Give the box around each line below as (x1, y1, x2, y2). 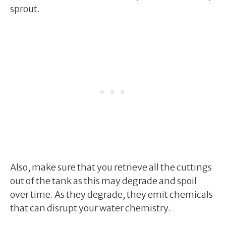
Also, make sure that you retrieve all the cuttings (10, 161, 212, 173)
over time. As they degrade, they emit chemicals (10, 188, 213, 200)
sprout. (10, 3, 40, 15)
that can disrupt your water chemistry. (10, 202, 171, 214)
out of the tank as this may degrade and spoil (10, 175, 197, 187)
